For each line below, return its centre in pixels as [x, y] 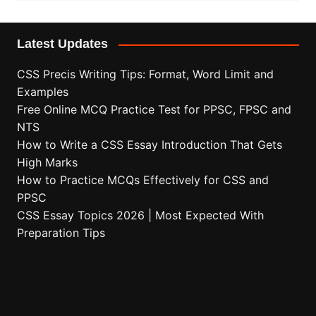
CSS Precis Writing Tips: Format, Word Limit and [145, 74]
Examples [42, 92]
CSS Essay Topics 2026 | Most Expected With [140, 215]
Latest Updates [62, 44]
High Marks [47, 163]
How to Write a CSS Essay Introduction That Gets [149, 145]
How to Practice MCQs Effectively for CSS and [142, 180]
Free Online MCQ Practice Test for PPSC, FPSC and [154, 110]
